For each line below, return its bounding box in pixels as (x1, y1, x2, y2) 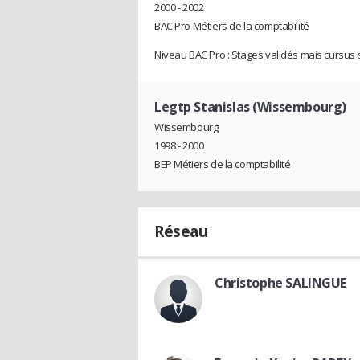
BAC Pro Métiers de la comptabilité (154, 18, 309, 33)
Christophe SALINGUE (215, 274, 347, 292)
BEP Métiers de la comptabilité (154, 157, 291, 172)
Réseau (154, 221, 208, 243)
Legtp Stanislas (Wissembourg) (154, 97, 346, 116)
